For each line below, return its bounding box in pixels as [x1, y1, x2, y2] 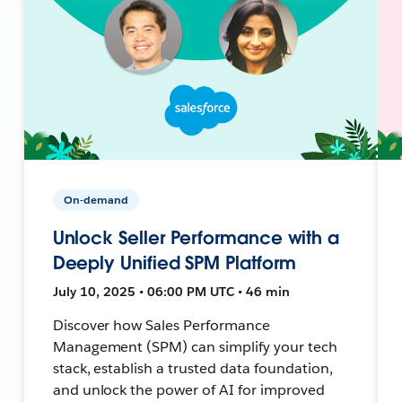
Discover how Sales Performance [52, 315, 271, 335]
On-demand [63, 191, 128, 207]
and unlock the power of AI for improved [52, 380, 325, 399]
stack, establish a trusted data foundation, [52, 358, 333, 378]
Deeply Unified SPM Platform [52, 250, 296, 275]
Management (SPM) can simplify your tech [52, 336, 337, 356]
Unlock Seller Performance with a [52, 225, 340, 249]
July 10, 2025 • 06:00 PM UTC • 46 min [52, 283, 290, 300]
